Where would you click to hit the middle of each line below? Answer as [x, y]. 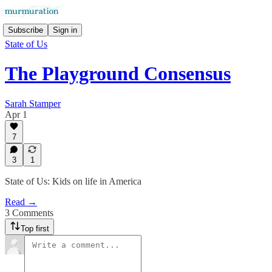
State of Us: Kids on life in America [73, 181]
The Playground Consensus [118, 74]
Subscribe [25, 30]
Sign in [65, 30]
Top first [35, 229]
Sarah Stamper [33, 103]
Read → [21, 202]
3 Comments [29, 213]
